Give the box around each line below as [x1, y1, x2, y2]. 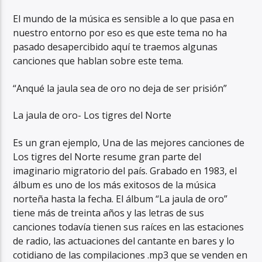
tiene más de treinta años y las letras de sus [13, 206, 205, 219]
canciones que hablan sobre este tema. [13, 54, 184, 68]
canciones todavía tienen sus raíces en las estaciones [13, 220, 244, 233]
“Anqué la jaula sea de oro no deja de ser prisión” [13, 81, 227, 95]
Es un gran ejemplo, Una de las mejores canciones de [13, 136, 245, 149]
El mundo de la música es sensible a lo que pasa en [13, 12, 235, 26]
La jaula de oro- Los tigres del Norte [13, 109, 172, 122]
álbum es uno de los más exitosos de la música [13, 178, 216, 191]
